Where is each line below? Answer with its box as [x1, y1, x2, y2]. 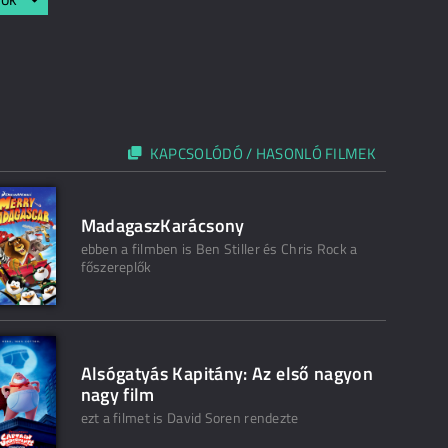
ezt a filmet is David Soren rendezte [80, 407, 299, 428]
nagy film [80, 381, 155, 408]
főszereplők [80, 256, 152, 277]
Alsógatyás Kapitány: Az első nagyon [80, 360, 374, 387]
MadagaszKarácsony [80, 212, 245, 239]
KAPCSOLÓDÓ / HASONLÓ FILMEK [149, 142, 376, 165]
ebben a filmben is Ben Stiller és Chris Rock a [80, 238, 358, 259]
